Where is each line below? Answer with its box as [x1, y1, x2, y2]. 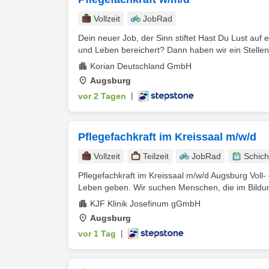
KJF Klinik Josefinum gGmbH [90, 199, 201, 208]
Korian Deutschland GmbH [90, 61, 192, 71]
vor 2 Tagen [78, 91, 126, 101]
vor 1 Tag [78, 229, 116, 238]
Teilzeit [143, 151, 169, 161]
